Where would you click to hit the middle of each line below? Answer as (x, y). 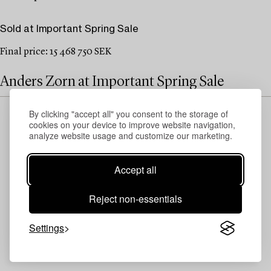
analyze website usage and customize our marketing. (131, 135)
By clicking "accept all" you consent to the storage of (129, 114)
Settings (47, 228)
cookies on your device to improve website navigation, (132, 125)
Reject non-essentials (135, 199)
